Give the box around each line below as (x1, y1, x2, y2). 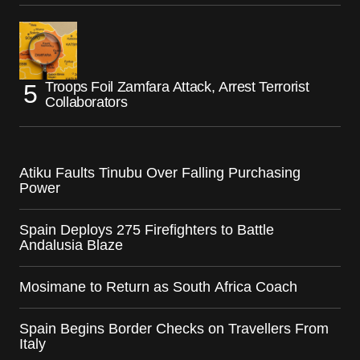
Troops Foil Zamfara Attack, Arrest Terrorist (45, 78, 309, 95)
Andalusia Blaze (19, 236, 123, 253)
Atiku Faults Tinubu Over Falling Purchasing (19, 164, 301, 181)
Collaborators (45, 93, 128, 110)
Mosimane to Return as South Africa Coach (19, 278, 297, 295)
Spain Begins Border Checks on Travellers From (19, 320, 329, 337)
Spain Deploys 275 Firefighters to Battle (19, 221, 274, 238)
